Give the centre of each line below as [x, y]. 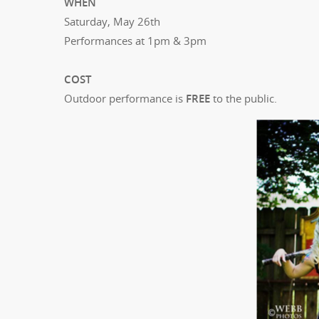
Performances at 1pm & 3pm [135, 40]
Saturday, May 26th [112, 21]
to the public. [244, 98]
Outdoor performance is [125, 98]
